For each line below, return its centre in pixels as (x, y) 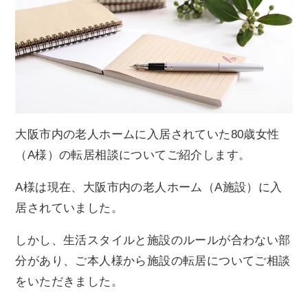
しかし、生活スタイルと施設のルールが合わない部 (153, 240)
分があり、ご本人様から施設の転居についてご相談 (153, 261)
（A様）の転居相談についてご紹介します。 (133, 155)
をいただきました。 (69, 281)
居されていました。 (69, 208)
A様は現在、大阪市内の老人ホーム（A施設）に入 (149, 188)
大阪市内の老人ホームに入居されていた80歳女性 (147, 135)
